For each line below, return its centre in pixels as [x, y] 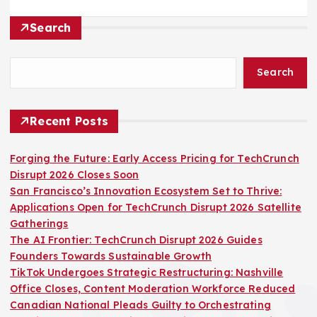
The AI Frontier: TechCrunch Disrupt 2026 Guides [136, 240]
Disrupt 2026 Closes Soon [75, 174]
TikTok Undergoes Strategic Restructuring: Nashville [147, 272]
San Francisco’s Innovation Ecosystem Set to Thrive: [146, 191]
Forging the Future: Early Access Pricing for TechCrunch [155, 158]
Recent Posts [69, 121]
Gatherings [39, 223]
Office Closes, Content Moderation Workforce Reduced [153, 288]
